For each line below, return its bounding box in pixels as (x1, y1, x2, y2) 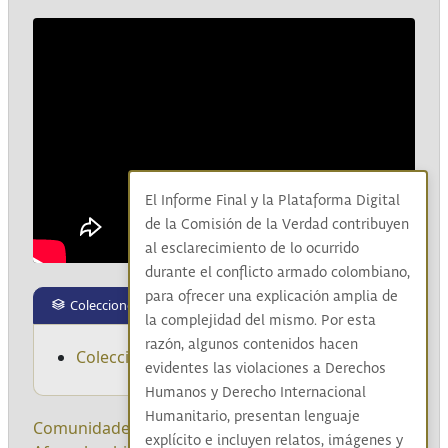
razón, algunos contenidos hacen (144, 336, 358, 354)
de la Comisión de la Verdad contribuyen (144, 216, 409, 234)
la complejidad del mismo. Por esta (144, 312, 376, 330)
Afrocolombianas (212, 416, 342, 439)
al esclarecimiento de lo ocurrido (144, 240, 359, 258)
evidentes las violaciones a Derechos (144, 360, 386, 378)
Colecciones (70, 295, 140, 314)
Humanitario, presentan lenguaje (144, 408, 360, 426)
